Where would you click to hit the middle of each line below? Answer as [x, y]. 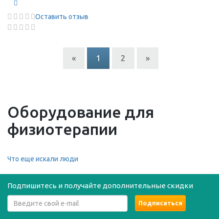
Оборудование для [81, 112]
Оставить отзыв [62, 17]
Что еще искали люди [43, 159]
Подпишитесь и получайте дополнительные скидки [100, 186]
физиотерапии [62, 129]
